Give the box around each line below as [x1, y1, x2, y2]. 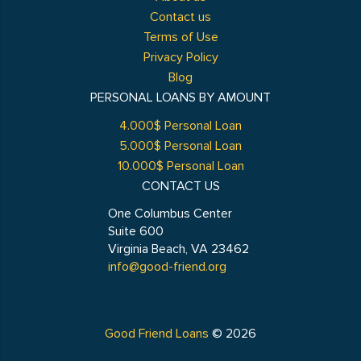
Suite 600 [108, 223, 164, 239]
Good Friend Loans [105, 326, 209, 342]
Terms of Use [143, 29, 218, 45]
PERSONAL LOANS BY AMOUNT [90, 89, 271, 106]
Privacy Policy [143, 49, 218, 65]
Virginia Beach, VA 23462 [108, 241, 249, 257]
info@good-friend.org [108, 259, 226, 275]
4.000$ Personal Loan [119, 118, 242, 134]
